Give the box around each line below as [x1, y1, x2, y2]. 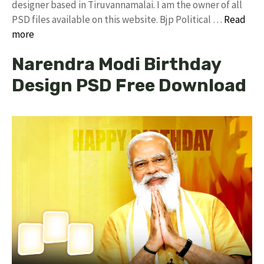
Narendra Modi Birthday [12, 53, 221, 75]
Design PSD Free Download [12, 74, 246, 96]
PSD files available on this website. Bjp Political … [12, 12, 224, 26]
